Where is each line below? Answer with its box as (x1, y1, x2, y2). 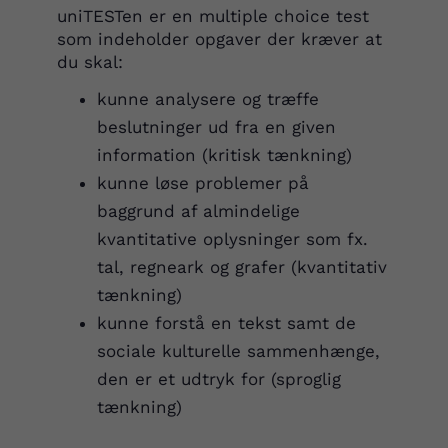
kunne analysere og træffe (96, 89, 319, 109)
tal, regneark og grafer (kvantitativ (96, 257, 387, 277)
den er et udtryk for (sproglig (96, 369, 341, 389)
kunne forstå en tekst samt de (96, 313, 356, 333)
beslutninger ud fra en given (96, 117, 336, 137)
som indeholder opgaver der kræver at (56, 28, 382, 49)
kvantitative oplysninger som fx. (96, 229, 368, 249)
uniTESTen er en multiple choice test (56, 5, 369, 26)
